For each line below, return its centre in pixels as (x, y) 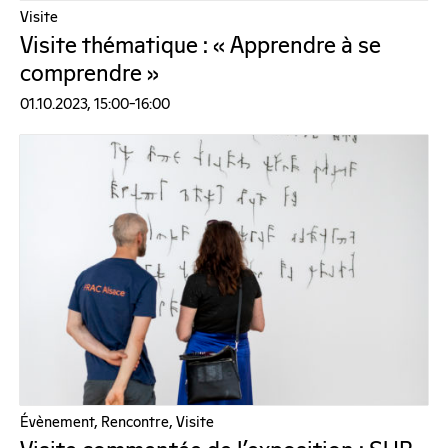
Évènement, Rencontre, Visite (117, 422)
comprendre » (89, 74)
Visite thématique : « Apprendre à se (200, 46)
